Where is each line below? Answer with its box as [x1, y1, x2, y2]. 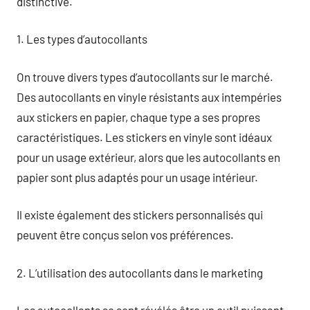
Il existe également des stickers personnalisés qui [17, 208, 263, 221]
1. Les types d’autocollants [17, 32, 147, 46]
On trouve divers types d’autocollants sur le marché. [17, 69, 273, 84]
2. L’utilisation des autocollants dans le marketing [17, 265, 263, 280]
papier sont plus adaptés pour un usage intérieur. [17, 170, 258, 184]
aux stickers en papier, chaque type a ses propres [17, 109, 260, 124]
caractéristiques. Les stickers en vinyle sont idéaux [17, 129, 272, 144]
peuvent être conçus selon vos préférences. [17, 228, 234, 241]
